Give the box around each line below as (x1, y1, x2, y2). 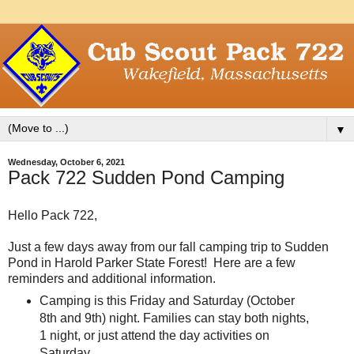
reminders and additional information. (8, 271, 216, 285)
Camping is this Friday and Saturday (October (39, 294, 295, 308)
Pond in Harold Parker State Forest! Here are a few (8, 255, 296, 269)
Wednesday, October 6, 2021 (8, 156, 125, 167)
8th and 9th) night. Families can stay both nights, (39, 311, 309, 326)
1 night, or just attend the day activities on (39, 329, 269, 343)
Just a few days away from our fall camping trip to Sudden (8, 239, 329, 254)
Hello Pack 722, (8, 208, 97, 222)
